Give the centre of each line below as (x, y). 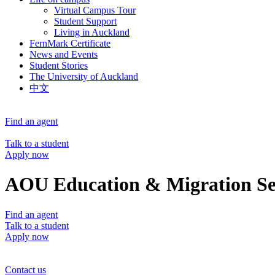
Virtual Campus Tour (95, 10)
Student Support (85, 21)
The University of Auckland (84, 76)
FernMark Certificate (70, 43)
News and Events (64, 54)
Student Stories (59, 65)
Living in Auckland (92, 32)
